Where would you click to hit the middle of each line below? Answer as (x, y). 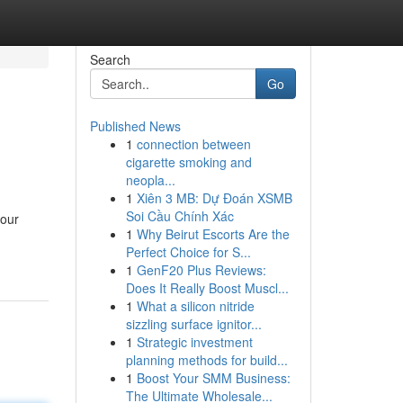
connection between (193, 144)
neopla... (150, 180)
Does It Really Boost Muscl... (207, 288)
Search (110, 59)
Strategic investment (194, 342)
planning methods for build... (206, 360)
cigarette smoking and (188, 162)
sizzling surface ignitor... (193, 324)
